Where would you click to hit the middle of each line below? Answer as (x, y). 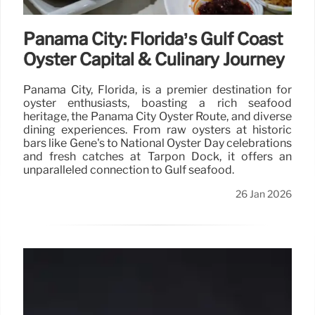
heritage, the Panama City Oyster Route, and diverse (157, 117)
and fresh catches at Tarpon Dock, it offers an (157, 157)
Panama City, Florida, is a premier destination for (157, 90)
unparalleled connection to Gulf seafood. (129, 170)
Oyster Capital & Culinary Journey (154, 59)
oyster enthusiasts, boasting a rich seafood (157, 103)
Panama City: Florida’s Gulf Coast (153, 39)
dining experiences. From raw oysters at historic (157, 130)
